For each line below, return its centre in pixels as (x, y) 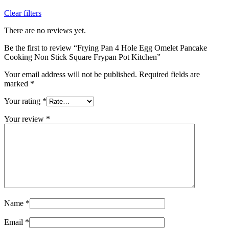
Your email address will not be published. (71, 74)
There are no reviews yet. (45, 30)
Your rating (23, 101)
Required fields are (169, 74)
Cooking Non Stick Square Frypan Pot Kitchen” (82, 57)
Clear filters (23, 13)
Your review (25, 119)
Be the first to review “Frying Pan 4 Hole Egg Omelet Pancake (106, 48)
